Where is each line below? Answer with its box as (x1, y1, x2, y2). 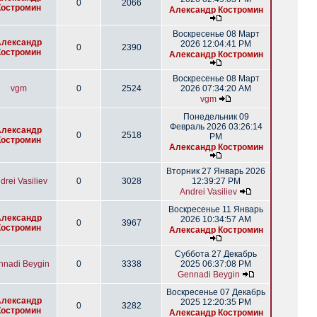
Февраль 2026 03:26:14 (169, 122, 263, 132)
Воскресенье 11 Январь (168, 204, 263, 214)
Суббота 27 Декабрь (175, 249, 257, 259)
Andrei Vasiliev (180, 187, 237, 197)
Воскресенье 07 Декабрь (166, 287, 265, 297)
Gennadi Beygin (177, 270, 240, 279)
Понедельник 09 (183, 112, 249, 122)
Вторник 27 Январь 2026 (166, 166, 265, 176)
